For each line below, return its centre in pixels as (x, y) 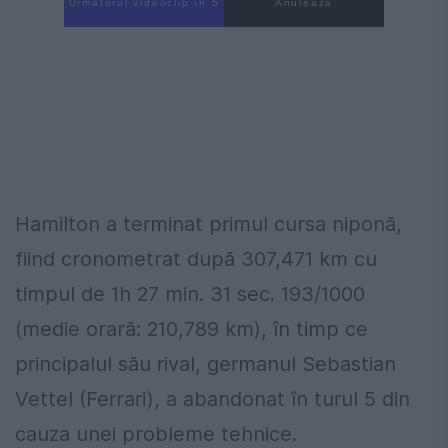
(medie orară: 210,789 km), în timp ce (191, 329)
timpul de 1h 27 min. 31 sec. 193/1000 (190, 294)
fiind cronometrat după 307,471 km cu (196, 259)
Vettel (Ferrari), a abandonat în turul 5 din (212, 399)
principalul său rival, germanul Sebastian (205, 364)
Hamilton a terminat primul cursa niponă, (208, 224)
